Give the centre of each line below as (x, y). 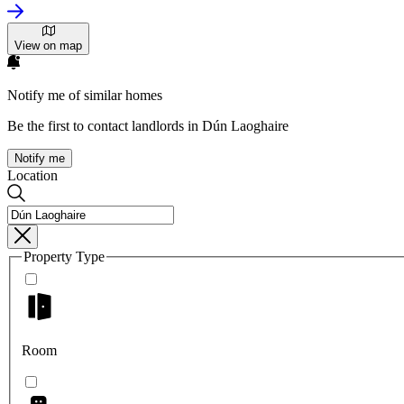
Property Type (64, 257)
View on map (48, 46)
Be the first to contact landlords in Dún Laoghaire (148, 126)
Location (32, 176)
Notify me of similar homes (85, 96)
